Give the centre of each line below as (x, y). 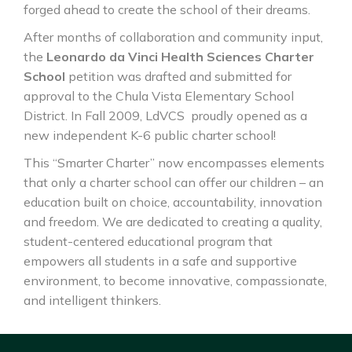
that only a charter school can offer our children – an (174, 183)
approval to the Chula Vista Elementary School (159, 96)
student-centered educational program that (148, 242)
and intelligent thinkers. (92, 301)
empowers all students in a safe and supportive (160, 261)
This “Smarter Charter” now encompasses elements (174, 163)
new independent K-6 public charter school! (150, 136)
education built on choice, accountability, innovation (173, 202)
